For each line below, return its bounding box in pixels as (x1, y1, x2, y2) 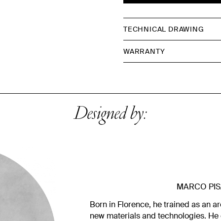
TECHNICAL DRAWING (123, 24, 204, 34)
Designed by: (74, 105, 147, 125)
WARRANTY (123, 46, 165, 56)
